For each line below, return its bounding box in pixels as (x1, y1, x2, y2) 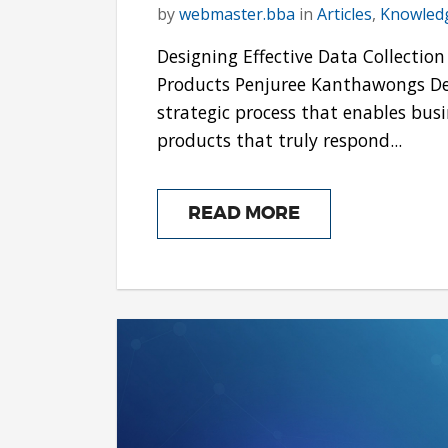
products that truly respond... (157, 128, 402, 153)
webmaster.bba (179, 3, 295, 26)
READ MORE (188, 202, 300, 226)
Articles (317, 3, 372, 26)
